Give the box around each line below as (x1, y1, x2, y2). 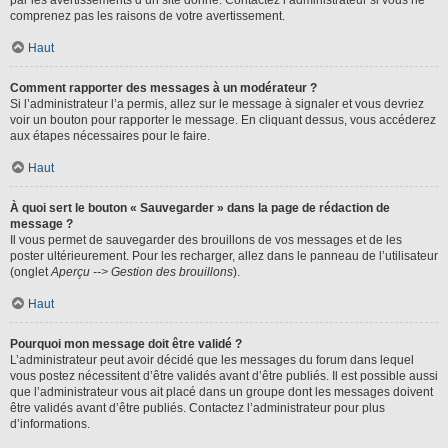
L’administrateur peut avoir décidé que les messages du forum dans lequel (10, 353, 414, 367)
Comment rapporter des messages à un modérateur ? (10, 81, 317, 95)
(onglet (10, 265, 51, 279)
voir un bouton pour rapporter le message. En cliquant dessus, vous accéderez (10, 113, 436, 127)
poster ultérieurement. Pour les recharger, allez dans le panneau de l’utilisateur (10, 249, 438, 263)
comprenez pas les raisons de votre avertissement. (10, 9, 285, 23)
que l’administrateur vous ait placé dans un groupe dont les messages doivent (10, 385, 433, 399)
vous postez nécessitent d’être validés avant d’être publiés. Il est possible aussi (10, 369, 438, 383)
